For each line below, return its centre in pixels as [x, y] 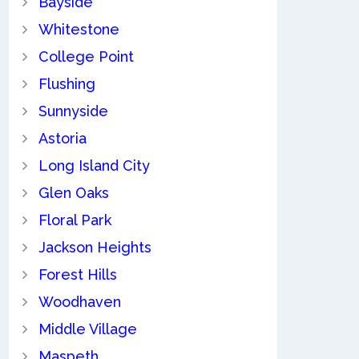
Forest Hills [77, 275]
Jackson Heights [95, 248]
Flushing [67, 84]
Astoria [62, 139]
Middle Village [87, 329]
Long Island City [94, 166]
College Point [86, 57]
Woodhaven [79, 302]
